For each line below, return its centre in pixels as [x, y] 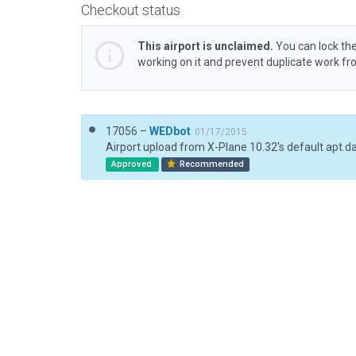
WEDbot [170, 131]
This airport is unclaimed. [205, 46]
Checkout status [131, 10]
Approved [132, 164]
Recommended [211, 164]
